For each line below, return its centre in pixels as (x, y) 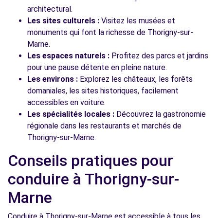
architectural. (50, 9)
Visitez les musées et (137, 21)
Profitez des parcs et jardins (159, 56)
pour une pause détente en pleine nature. (97, 67)
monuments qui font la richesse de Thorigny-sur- (110, 32)
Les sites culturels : (63, 21)
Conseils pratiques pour (91, 161)
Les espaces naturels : (68, 56)
